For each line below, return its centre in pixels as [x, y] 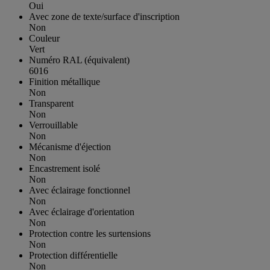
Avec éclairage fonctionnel [80, 190]
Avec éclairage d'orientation [82, 212]
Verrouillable [53, 125]
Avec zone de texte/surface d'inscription [104, 16]
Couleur [44, 38]
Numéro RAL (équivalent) [79, 60]
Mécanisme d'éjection [70, 146]
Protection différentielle [73, 255]
